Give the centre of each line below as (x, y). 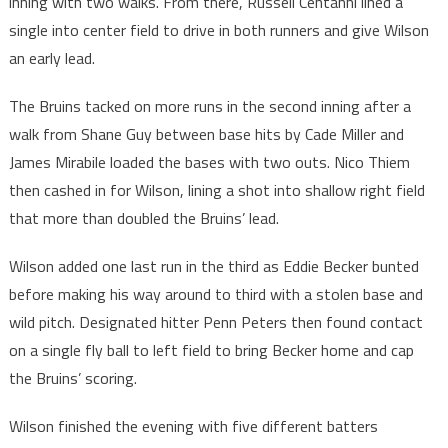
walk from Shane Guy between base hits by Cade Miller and (206, 134)
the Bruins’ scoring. (72, 378)
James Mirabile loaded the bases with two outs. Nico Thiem (209, 162)
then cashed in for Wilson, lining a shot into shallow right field (216, 190)
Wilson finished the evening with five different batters (193, 426)
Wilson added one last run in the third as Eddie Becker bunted (213, 266)
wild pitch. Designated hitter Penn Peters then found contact (215, 322)
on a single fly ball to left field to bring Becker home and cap (211, 350)
